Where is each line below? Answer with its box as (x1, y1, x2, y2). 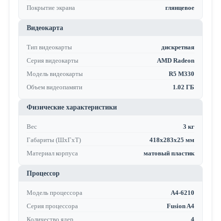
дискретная (161, 43, 195, 51)
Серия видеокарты (26, 57, 78, 65)
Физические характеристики (26, 104, 117, 111)
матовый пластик (144, 149, 195, 157)
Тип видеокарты (26, 43, 72, 51)
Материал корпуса (26, 149, 78, 157)
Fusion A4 (167, 202, 195, 210)
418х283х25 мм (149, 136, 195, 144)
